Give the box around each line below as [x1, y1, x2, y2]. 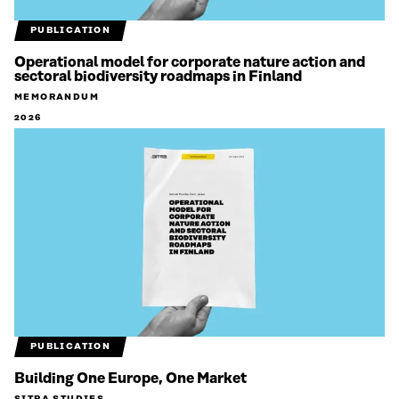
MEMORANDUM [14, 92, 99, 103]
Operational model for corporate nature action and [14, 54, 365, 71]
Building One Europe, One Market [14, 370, 247, 387]
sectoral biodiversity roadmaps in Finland [14, 69, 302, 85]
